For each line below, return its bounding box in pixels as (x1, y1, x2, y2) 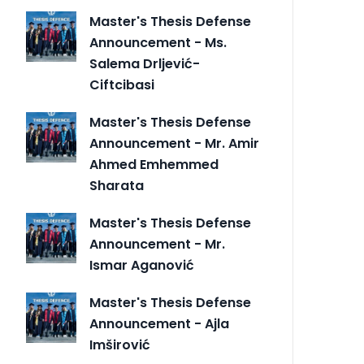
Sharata (89, 176, 144, 196)
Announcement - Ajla (89, 314, 229, 334)
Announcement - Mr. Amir (89, 134, 259, 154)
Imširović (89, 336, 150, 355)
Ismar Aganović (89, 256, 194, 275)
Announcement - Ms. (89, 33, 227, 53)
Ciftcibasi (89, 76, 154, 95)
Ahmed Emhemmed (89, 155, 219, 175)
